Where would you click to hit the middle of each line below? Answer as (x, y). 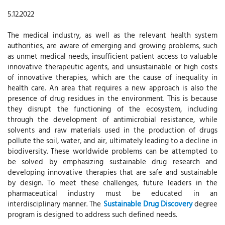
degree (205, 204)
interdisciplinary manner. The (55, 204)
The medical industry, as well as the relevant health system (113, 35)
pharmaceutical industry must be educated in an (113, 193)
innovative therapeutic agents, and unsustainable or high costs (113, 67)
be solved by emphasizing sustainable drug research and (113, 161)
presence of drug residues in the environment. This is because (113, 98)
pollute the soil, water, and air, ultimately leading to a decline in (113, 140)
